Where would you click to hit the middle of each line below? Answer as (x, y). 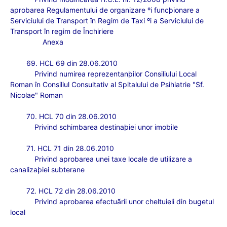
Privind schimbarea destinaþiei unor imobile (106, 127)
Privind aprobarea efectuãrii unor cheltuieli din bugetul (124, 201)
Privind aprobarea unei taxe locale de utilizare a (113, 159)
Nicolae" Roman (36, 95)
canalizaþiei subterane (47, 169)
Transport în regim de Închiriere (62, 31)
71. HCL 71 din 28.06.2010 (70, 148)
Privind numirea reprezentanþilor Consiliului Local (116, 74)
